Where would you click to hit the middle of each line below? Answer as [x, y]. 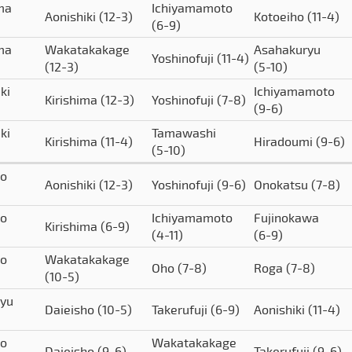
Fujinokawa [286, 218]
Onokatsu [282, 185]
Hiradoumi [285, 141]
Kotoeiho [280, 16]
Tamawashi [184, 133]
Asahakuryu [287, 49]
